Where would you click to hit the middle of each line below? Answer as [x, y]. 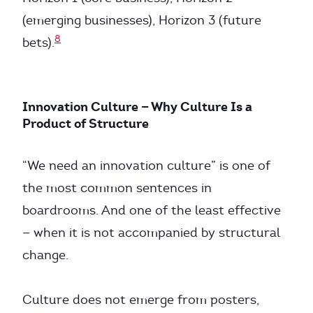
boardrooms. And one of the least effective [152, 210]
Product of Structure [86, 123]
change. [45, 255]
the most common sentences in [117, 188]
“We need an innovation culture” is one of [146, 166]
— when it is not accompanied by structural [151, 233]
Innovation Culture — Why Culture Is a [137, 107]
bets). [38, 43]
